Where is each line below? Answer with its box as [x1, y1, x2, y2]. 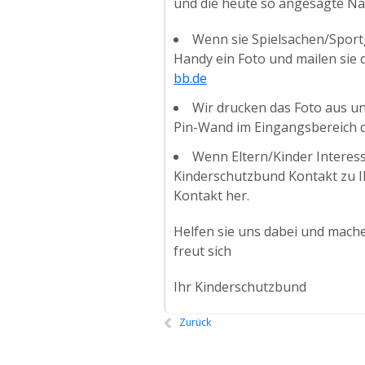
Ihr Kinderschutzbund [174, 278, 306, 296]
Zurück [179, 315, 211, 329]
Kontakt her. [174, 187, 249, 204]
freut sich [174, 242, 231, 260]
